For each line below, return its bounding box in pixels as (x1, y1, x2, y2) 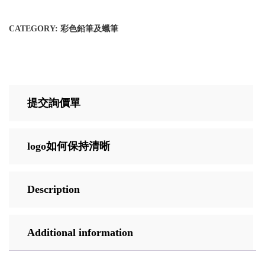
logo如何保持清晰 (27, 140, 110, 153)
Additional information (27, 227, 133, 239)
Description (27, 183, 80, 196)
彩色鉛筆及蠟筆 (60, 24, 118, 34)
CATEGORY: (9, 24, 60, 34)
